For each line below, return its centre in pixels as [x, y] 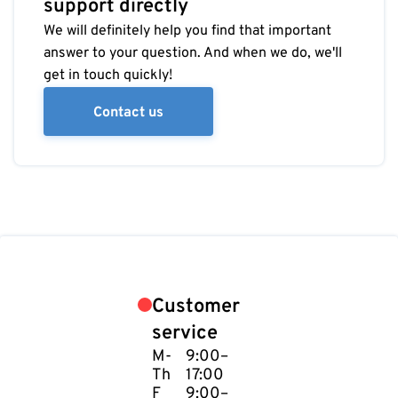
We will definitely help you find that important [187, 31]
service [185, 334]
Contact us [128, 113]
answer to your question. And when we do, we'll [193, 53]
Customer [196, 307]
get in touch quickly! [108, 76]
